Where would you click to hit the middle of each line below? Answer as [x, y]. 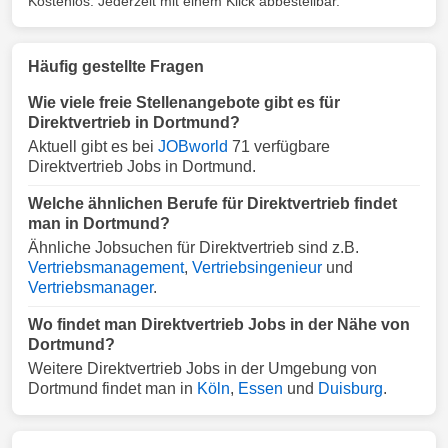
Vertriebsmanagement [106, 267]
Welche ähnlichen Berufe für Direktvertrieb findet [212, 203]
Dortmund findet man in [112, 388]
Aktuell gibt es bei [93, 146]
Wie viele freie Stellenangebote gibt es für [184, 102]
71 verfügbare [279, 146]
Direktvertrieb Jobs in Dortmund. [142, 166]
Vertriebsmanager [90, 287]
